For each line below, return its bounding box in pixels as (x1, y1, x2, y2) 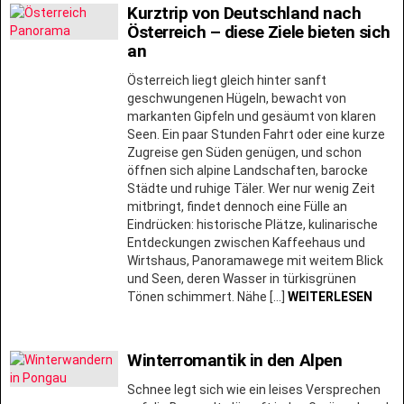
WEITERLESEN (288, 289, 372, 304)
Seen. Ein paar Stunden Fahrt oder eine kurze (127, 126, 385, 142)
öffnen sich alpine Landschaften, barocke (127, 162, 368, 178)
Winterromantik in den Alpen (127, 349, 343, 371)
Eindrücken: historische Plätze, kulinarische (127, 216, 378, 232)
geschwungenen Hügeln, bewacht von (127, 90, 346, 106)
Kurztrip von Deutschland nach (127, 2, 362, 23)
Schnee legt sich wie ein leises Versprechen (127, 381, 381, 397)
